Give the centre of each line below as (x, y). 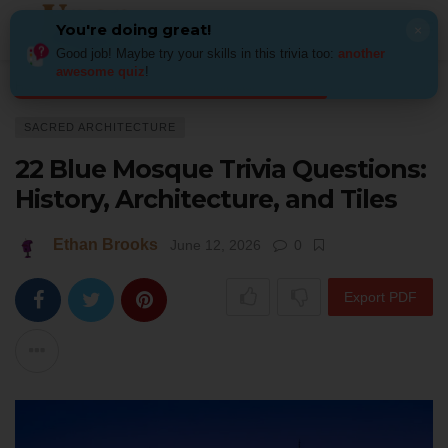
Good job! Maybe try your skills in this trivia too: (197, 53)
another (361, 53)
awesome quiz (100, 71)
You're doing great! (133, 29)
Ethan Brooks (105, 244)
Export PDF (380, 297)
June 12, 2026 (215, 245)
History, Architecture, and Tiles (206, 199)
